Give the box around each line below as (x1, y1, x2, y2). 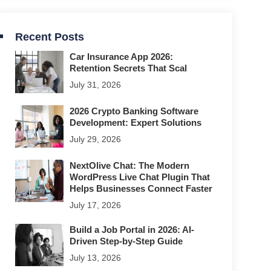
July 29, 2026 (69, 134, 121, 144)
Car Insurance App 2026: (69, 51, 173, 62)
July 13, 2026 (69, 253, 121, 263)
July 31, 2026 (69, 80, 121, 90)
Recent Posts (15, 31, 84, 43)
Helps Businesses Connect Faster (69, 183, 212, 194)
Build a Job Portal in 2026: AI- (69, 224, 194, 235)
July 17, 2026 (69, 200, 121, 210)
